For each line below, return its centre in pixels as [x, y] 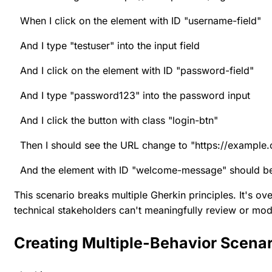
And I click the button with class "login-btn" [116, 120]
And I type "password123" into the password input [132, 95]
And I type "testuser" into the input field [107, 45]
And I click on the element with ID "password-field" [135, 70]
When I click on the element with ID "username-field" [138, 20]
